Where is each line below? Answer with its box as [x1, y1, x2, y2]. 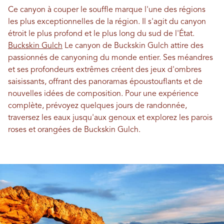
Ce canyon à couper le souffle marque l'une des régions [8, 5, 205, 14]
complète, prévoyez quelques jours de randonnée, [8, 101, 187, 110]
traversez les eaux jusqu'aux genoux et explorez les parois [8, 113, 212, 122]
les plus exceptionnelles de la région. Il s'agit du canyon [8, 17, 206, 26]
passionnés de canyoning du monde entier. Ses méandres [8, 53, 213, 62]
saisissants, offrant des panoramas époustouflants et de [8, 77, 202, 86]
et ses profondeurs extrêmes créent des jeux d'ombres [8, 65, 201, 74]
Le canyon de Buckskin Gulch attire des [62, 41, 203, 50]
